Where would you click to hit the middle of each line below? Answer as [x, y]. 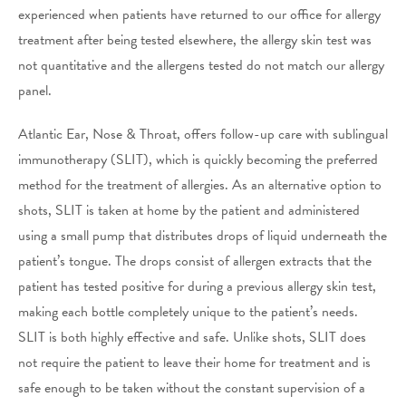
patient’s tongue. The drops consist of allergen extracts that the [195, 261]
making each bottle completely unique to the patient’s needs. [188, 311]
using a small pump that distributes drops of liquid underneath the [203, 235]
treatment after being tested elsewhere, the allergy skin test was [195, 39]
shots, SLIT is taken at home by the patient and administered [189, 210]
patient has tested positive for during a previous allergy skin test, [197, 286]
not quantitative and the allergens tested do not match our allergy [201, 65]
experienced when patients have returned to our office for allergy [199, 14]
